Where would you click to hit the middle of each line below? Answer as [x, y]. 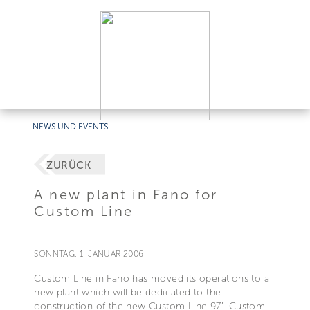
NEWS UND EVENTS [71, 127]
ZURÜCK [69, 166]
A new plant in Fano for [126, 194]
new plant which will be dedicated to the [128, 292]
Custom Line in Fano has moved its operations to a [152, 278]
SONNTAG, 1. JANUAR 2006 [89, 254]
